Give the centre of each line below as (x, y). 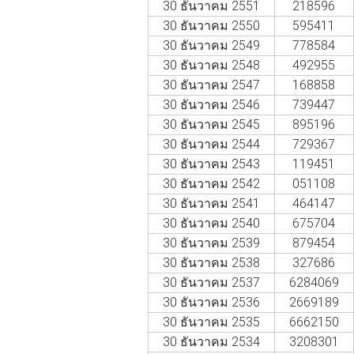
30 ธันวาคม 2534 (211, 341)
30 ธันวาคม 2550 (211, 25)
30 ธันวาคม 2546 (211, 104)
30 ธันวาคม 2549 (211, 45)
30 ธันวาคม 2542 (211, 183)
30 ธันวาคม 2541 (211, 203)
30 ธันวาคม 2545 (211, 124)
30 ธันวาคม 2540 (211, 223)
